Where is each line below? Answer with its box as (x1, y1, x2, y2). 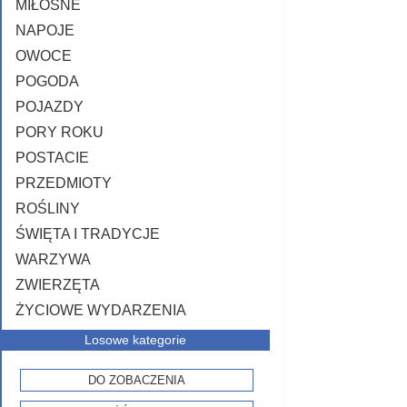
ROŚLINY (15, 201, 80, 216)
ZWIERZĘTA (15, 277, 100, 293)
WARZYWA (15, 252, 91, 267)
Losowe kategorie (84, 333, 187, 347)
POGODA (15, 74, 79, 89)
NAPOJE (15, 23, 74, 38)
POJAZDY (15, 99, 84, 114)
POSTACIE (15, 150, 89, 165)
